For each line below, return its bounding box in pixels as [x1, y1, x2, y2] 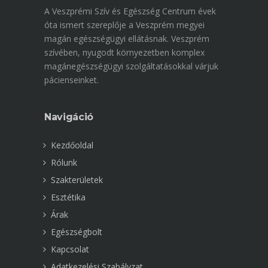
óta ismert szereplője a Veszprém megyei [44, 19, 205, 31]
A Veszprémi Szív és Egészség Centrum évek [44, 5, 216, 17]
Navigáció [44, 111, 94, 123]
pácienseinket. [44, 74, 99, 86]
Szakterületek [51, 174, 103, 185]
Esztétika [51, 191, 86, 203]
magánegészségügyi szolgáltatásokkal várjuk [44, 60, 218, 72]
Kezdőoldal [51, 139, 93, 151]
